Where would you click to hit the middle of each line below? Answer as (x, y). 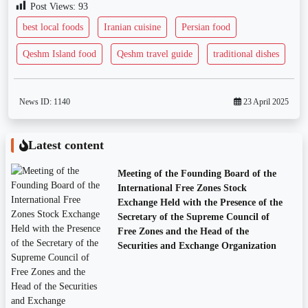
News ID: (35, 102)
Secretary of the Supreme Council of (193, 217)
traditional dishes (246, 54)
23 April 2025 (265, 102)
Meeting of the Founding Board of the (197, 174)
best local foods (53, 27)
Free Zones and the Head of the (183, 232)
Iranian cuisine (132, 27)
